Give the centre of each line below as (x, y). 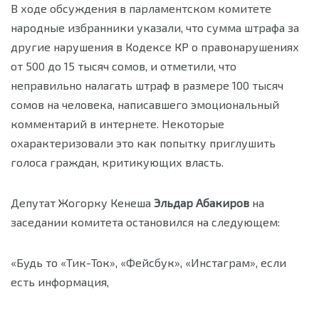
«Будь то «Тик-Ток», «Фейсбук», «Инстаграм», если (148, 262)
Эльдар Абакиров (202, 203)
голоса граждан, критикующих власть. (117, 162)
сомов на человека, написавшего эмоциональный (145, 104)
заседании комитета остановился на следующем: (145, 222)
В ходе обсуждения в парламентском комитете (141, 8)
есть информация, (60, 282)
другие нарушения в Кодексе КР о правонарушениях (155, 47)
